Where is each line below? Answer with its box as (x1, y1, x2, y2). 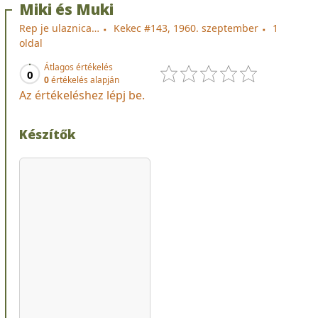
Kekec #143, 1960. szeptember (114, 21, 258, 35)
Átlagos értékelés (44, 60, 113, 73)
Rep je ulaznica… (19, 21, 99, 35)
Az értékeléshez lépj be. (19, 87, 145, 103)
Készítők (19, 125, 76, 143)
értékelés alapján (49, 73, 119, 86)
